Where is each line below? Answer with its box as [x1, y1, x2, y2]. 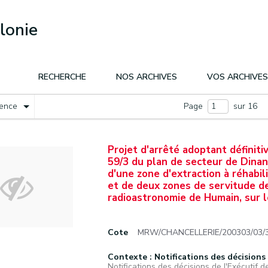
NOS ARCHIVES [116, 71, 177, 83]
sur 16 [231, 100, 257, 112]
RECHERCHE [38, 71, 86, 83]
